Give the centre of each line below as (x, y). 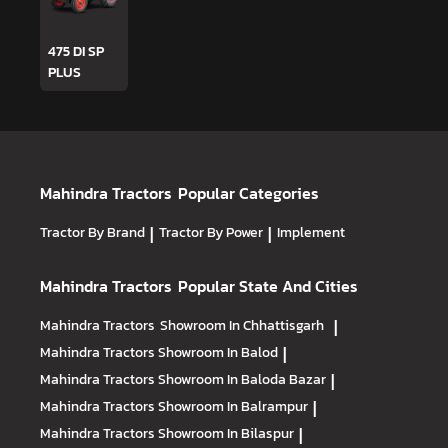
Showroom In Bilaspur (226, 432)
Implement (311, 231)
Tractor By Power (211, 231)
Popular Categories (249, 192)
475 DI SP (76, 51)
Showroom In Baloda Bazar (242, 378)
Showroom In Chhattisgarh (242, 324)
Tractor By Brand (92, 231)
